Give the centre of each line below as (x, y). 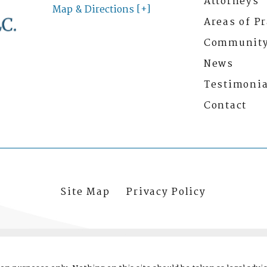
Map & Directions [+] (102, 10)
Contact (226, 105)
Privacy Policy (166, 193)
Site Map (86, 193)
